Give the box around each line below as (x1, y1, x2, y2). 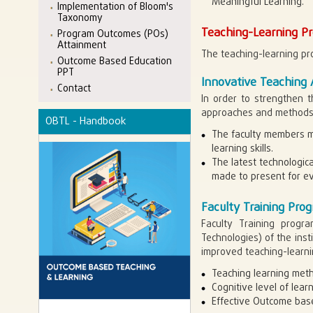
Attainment (57, 38, 106, 53)
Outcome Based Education (57, 54, 172, 69)
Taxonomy (57, 10, 103, 26)
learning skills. (211, 141, 273, 156)
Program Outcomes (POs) (57, 27, 168, 42)
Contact (57, 81, 91, 96)
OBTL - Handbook (45, 113, 126, 129)
